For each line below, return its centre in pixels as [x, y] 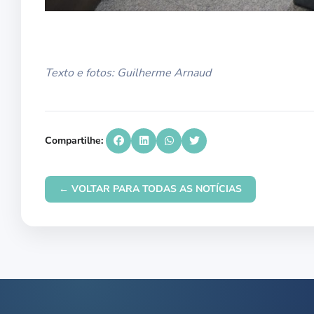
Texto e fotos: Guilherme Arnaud [128, 73]
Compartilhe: [74, 141]
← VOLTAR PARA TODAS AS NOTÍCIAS [150, 189]
